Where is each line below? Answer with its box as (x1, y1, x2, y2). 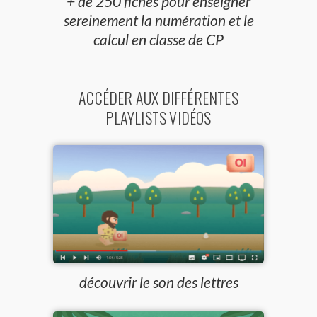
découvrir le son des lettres (79, 273, 238, 292)
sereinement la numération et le (63, 11, 254, 30)
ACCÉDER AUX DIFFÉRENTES (79, 86, 238, 110)
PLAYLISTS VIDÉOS (105, 106, 212, 129)
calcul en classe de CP (93, 30, 224, 49)
